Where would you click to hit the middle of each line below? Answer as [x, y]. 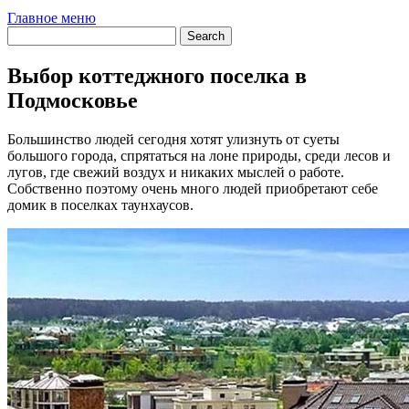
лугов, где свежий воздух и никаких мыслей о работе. [176, 172]
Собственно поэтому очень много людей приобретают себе [193, 188]
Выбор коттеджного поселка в [157, 75]
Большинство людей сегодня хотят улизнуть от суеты [173, 139]
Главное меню [52, 17]
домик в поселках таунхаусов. [100, 204]
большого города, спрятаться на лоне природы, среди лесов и [199, 155]
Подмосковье [73, 100]
